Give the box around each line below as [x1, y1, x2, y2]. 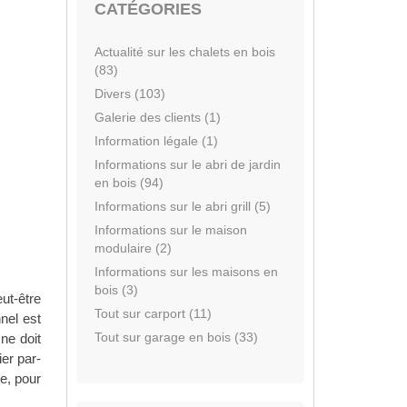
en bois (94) [94, 175, 164, 190]
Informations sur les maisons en [94, 264, 278, 279]
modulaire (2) [94, 241, 172, 255]
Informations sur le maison [94, 223, 247, 237]
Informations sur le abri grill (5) [94, 199, 271, 213]
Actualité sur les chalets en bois [94, 45, 275, 59]
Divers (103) [94, 86, 165, 101]
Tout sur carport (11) [94, 306, 212, 321]
